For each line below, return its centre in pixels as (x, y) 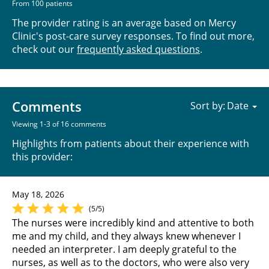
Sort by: (208, 106)
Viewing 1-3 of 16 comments (59, 124)
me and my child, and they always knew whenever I (126, 236)
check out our (44, 50)
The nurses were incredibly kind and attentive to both (133, 223)
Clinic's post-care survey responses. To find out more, (133, 36)
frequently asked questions (138, 50)
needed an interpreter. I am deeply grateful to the (124, 249)
